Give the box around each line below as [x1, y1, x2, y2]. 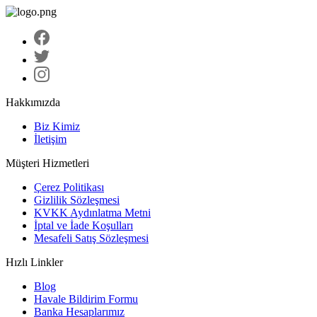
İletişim [34, 132, 67, 145]
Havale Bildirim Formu [34, 292, 138, 305]
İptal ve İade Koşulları [34, 219, 133, 231]
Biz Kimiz [34, 120, 80, 132]
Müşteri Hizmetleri [6, 156, 89, 169]
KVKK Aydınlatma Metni [34, 206, 151, 219]
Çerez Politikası [34, 180, 104, 193]
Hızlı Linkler [6, 255, 63, 268]
